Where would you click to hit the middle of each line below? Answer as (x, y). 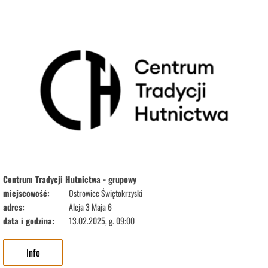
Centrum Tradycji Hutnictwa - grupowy (70, 179)
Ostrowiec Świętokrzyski (106, 193)
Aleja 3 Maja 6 (90, 207)
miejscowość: (26, 193)
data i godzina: (29, 221)
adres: (14, 207)
